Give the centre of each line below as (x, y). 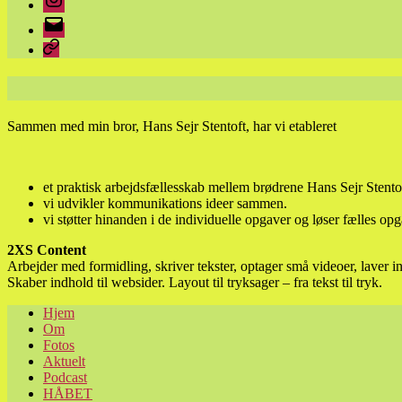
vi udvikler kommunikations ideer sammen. (165, 203)
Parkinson (70, 45)
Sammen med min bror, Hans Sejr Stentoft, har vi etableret (172, 126)
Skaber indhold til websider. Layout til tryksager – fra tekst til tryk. (195, 282)
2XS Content (47, 249)
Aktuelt (64, 361)
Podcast (65, 377)
